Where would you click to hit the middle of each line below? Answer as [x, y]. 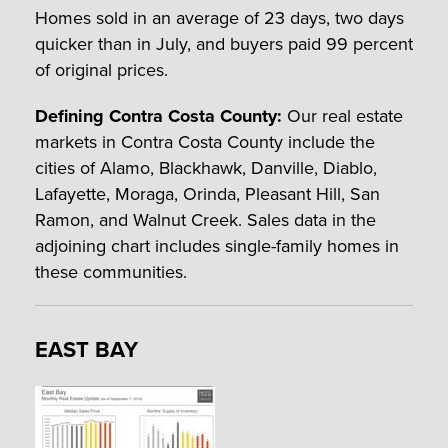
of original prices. [101, 69]
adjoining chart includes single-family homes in [217, 245]
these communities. [111, 271]
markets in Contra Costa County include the [205, 141]
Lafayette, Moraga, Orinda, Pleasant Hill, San [207, 193]
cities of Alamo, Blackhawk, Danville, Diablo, [206, 167]
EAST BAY [86, 349]
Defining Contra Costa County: [158, 115]
